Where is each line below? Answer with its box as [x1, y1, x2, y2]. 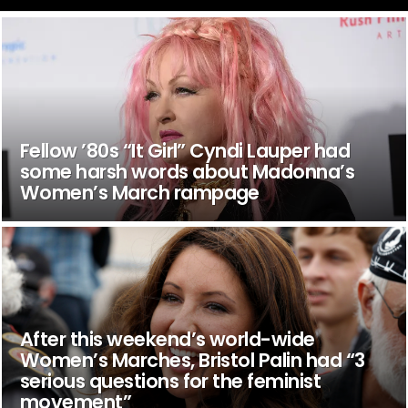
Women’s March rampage [19, 178, 260, 206]
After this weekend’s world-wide [19, 325, 315, 352]
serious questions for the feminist [19, 367, 321, 394]
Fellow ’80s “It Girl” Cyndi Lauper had [19, 137, 351, 164]
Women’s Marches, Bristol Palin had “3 [19, 346, 365, 373]
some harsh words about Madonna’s [19, 158, 355, 185]
